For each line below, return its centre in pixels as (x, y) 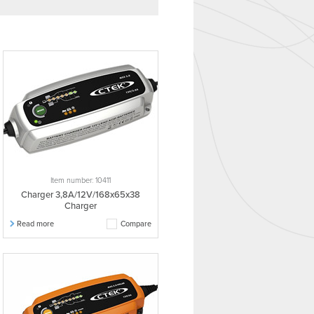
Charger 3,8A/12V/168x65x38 (81, 195)
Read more (35, 224)
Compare (136, 224)
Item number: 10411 (81, 180)
